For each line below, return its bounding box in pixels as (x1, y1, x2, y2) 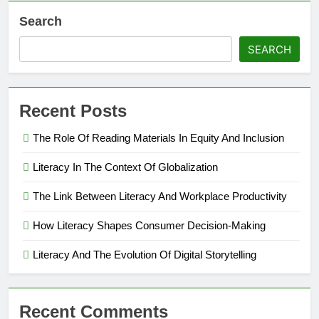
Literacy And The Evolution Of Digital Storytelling (33, 248, 256, 261)
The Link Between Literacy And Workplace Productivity (33, 189, 287, 202)
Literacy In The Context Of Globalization (33, 160, 218, 173)
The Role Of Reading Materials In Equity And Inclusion (33, 131, 284, 144)
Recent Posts (19, 100, 127, 120)
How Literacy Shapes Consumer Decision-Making (33, 219, 266, 231)
